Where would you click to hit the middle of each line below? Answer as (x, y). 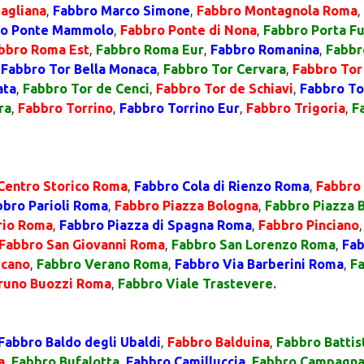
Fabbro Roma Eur (150, 50)
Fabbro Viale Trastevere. (197, 284)
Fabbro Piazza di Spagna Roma (156, 225)
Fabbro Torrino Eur (180, 108)
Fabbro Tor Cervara (225, 69)
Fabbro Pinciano (309, 225)
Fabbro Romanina (265, 50)
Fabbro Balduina (219, 342)
